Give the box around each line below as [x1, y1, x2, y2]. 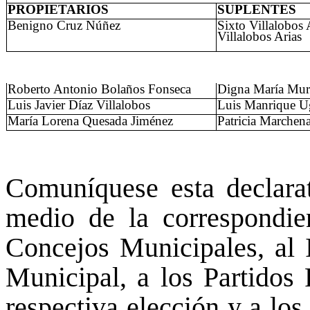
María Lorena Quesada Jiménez [8, 113, 173, 129]
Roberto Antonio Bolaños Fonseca [8, 82, 191, 97]
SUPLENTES [217, 2, 296, 17]
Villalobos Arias [217, 29, 302, 44]
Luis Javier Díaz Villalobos [8, 98, 150, 113]
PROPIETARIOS [8, 2, 109, 17]
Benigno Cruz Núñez [8, 18, 120, 33]
